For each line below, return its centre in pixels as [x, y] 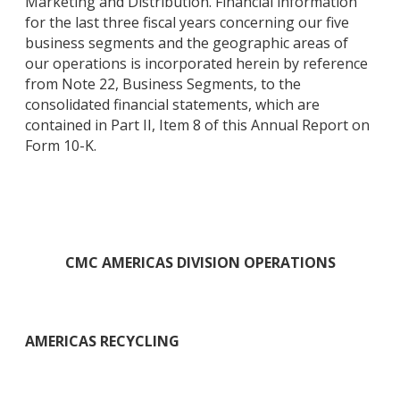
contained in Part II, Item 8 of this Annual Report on [197, 125]
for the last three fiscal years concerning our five [187, 23]
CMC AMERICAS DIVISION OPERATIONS [200, 263]
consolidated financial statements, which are [172, 105]
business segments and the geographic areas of [187, 43]
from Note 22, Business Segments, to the [163, 84]
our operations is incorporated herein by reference [196, 64]
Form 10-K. [61, 146]
